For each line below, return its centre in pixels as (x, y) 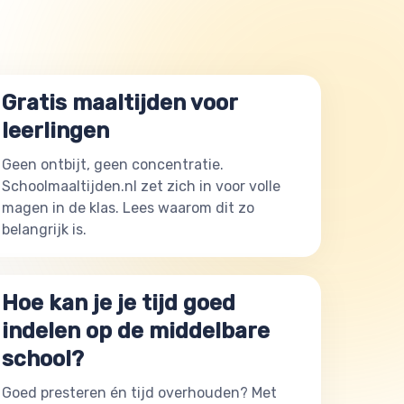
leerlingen (55, 131)
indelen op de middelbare (136, 331)
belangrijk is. (44, 230)
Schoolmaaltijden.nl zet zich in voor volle (141, 186)
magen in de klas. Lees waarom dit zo (128, 208)
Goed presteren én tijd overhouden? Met (139, 393)
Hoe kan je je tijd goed (119, 303)
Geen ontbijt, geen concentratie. (113, 165)
